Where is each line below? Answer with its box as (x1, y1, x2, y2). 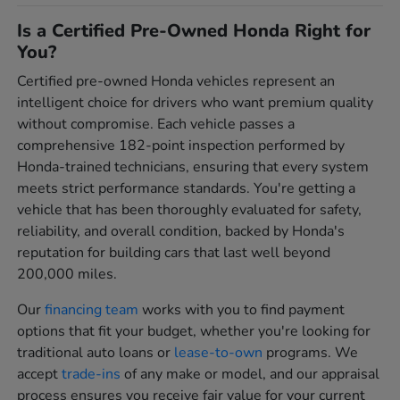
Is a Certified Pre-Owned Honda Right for (17, 19, 371, 44)
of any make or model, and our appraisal (121, 364, 380, 385)
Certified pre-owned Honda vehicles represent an (17, 71, 336, 92)
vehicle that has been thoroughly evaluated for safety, (17, 200, 362, 221)
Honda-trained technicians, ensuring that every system (17, 157, 370, 178)
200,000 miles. (17, 264, 118, 285)
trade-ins (62, 364, 121, 385)
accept (17, 364, 62, 385)
